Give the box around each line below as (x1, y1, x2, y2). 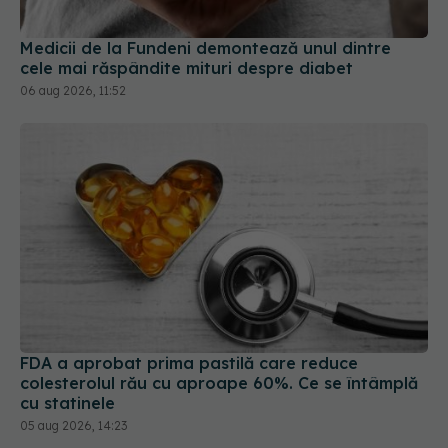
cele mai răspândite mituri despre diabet (20, 10, 353, 31)
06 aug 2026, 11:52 (20, 35, 126, 51)
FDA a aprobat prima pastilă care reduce (20, 304, 358, 325)
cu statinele (20, 344, 115, 365)
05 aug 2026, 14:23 (20, 369, 127, 385)
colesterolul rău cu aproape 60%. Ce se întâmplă (20, 324, 418, 345)
